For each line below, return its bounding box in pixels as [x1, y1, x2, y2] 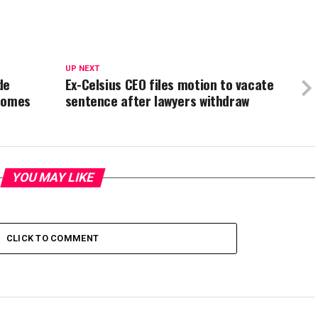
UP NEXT [65, 64, 99, 73]
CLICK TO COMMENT [6, 233, 99, 243]
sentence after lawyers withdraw [65, 90, 249, 111]
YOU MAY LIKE [9, 170, 96, 185]
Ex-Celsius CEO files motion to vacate [65, 74, 274, 94]
